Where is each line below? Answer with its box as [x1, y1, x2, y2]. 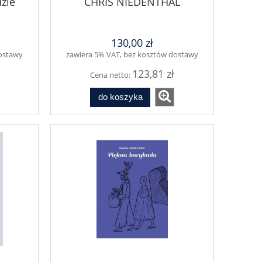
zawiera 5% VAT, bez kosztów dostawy [66, 49, 198, 60]
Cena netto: [90, 70, 132, 81]
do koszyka [98, 92, 143, 102]
